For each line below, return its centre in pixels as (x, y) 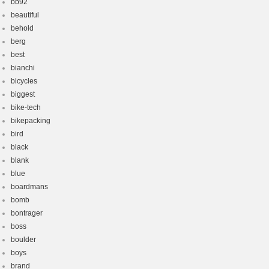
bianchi (23, 68)
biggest (23, 94)
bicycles (24, 81)
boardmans (29, 187)
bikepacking (31, 121)
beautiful (25, 15)
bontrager (27, 213)
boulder (23, 240)
